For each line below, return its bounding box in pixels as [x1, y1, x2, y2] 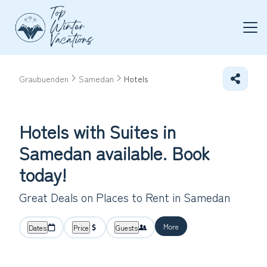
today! [19, 161, 67, 187]
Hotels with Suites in [19, 118, 176, 144]
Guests [116, 222, 138, 232]
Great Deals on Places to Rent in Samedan [19, 189, 230, 206]
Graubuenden [19, 73, 69, 85]
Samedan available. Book [19, 139, 210, 166]
